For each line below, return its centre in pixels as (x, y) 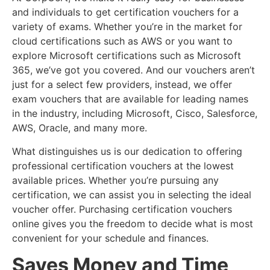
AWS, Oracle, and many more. (80, 128)
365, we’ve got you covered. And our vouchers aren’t (133, 70)
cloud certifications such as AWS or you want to (122, 41)
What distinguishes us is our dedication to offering (127, 151)
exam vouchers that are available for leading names (130, 99)
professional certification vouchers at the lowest (123, 165)
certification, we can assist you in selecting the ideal (132, 194)
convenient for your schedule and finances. (110, 238)
